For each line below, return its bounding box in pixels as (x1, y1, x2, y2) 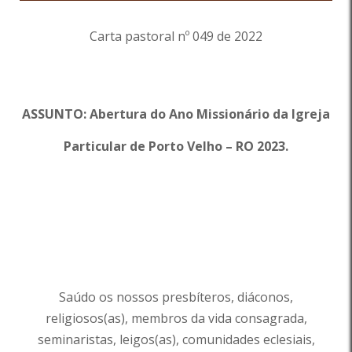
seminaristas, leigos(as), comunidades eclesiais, (37, 331, 315, 348)
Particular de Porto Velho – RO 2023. (64, 137, 288, 155)
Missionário (196, 105, 269, 123)
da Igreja (273, 105, 330, 123)
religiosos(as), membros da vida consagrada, (45, 310, 307, 327)
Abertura (90, 105, 147, 123)
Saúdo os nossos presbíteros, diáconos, (59, 288, 293, 306)
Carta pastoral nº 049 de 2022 (90, 27, 262, 45)
